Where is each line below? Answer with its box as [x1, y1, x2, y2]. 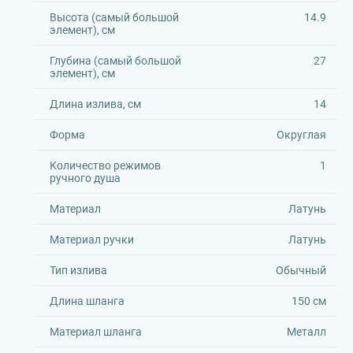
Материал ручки [50, 233, 134, 246]
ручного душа [50, 172, 121, 184]
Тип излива [50, 264, 107, 277]
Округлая [276, 128, 326, 141]
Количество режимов [50, 159, 161, 172]
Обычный [275, 264, 326, 277]
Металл [286, 325, 326, 338]
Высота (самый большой [50, 11, 179, 24]
